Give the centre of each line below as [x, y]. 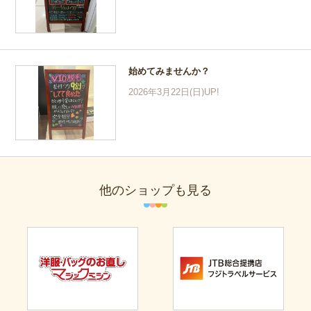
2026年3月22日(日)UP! [174, 92]
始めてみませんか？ [169, 72]
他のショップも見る [155, 191]
